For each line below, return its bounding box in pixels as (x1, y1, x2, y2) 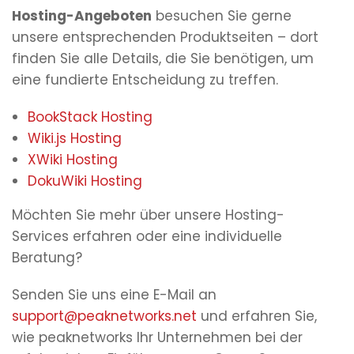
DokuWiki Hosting (28, 171, 142, 191)
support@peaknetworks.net (12, 307, 201, 326)
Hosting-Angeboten (12, 6, 152, 26)
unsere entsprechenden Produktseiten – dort (12, 28, 318, 47)
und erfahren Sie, (201, 307, 317, 326)
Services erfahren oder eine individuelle (12, 227, 282, 247)
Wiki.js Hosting (28, 129, 122, 149)
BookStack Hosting (28, 107, 153, 127)
